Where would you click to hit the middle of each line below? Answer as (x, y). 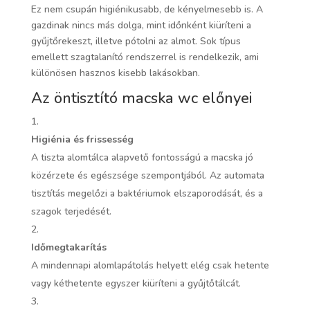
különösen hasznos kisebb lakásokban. (115, 73)
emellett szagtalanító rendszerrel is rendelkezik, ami (145, 57)
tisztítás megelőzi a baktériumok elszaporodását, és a (147, 193)
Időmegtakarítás (69, 247)
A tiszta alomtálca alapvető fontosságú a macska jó (142, 157)
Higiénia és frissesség (82, 139)
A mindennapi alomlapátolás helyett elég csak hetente (150, 265)
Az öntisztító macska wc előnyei (141, 98)
